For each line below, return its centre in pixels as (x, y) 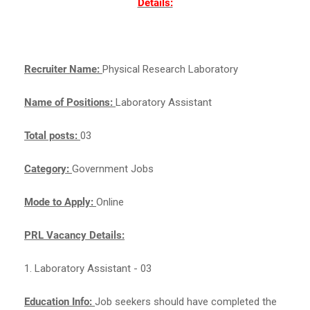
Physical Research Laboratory (170, 69)
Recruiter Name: (63, 69)
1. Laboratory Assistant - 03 (88, 268)
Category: (48, 168)
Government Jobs (113, 168)
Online (110, 202)
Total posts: (52, 135)
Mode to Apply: (60, 202)
